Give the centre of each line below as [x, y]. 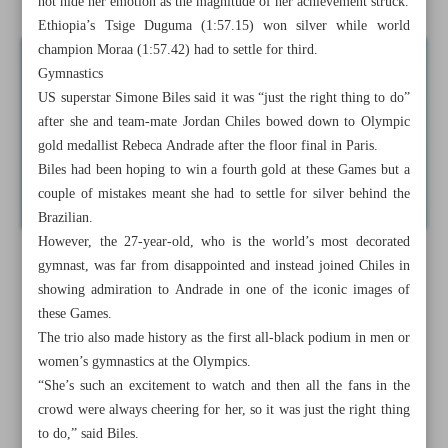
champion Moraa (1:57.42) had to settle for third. [178, 50]
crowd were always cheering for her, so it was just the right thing [224, 410]
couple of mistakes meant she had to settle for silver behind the [224, 194]
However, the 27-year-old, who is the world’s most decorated [224, 242]
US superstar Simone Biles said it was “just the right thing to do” [224, 98]
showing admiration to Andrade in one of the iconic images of [224, 290]
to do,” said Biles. [89, 434]
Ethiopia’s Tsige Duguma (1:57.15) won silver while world [224, 26]
